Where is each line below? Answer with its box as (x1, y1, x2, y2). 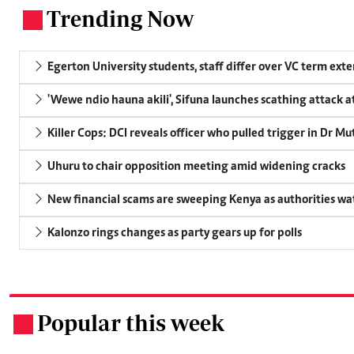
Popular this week (37, 309, 224, 336)
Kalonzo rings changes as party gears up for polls (45, 226, 302, 239)
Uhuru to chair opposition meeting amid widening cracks (45, 160, 345, 173)
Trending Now (47, 5, 194, 32)
